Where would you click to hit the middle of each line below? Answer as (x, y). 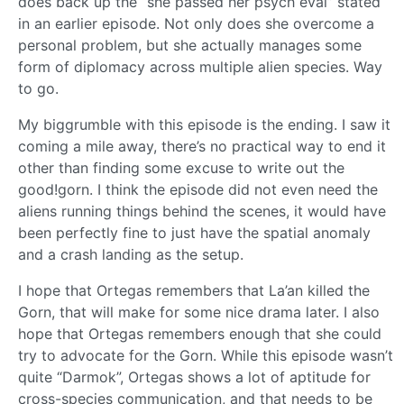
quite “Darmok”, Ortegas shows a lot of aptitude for (194, 376)
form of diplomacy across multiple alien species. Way (200, 66)
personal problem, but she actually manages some (190, 45)
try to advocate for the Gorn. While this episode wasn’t (206, 355)
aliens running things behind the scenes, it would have (202, 211)
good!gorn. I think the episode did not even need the (198, 189)
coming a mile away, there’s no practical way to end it (202, 146)
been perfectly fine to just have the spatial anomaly (194, 232)
